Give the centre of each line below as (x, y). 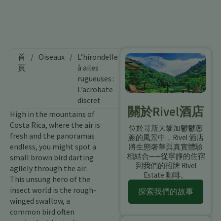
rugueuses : (96, 78)
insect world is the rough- (53, 190)
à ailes (88, 68)
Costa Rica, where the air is (55, 125)
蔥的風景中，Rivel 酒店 (166, 137)
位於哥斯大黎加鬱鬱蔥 (166, 128)
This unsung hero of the (50, 179)
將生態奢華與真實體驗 (166, 147)
